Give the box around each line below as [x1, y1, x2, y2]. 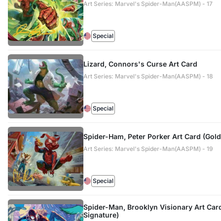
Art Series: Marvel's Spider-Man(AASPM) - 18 [83, 73, 213, 80]
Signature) [83, 211, 119, 219]
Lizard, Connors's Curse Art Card [83, 60, 197, 68]
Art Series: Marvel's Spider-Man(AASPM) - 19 [83, 145, 213, 152]
